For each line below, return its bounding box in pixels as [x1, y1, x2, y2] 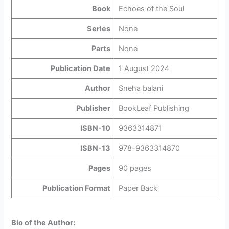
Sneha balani [118, 84, 163, 94]
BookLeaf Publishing [118, 104, 189, 113]
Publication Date [51, 64, 111, 74]
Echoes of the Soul [118, 4, 184, 14]
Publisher [76, 104, 111, 113]
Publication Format [42, 184, 111, 193]
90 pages [118, 164, 151, 173]
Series [87, 24, 111, 34]
